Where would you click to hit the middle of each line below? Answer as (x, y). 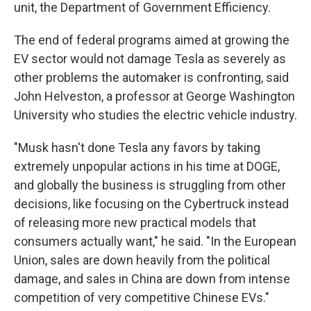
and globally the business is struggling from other (150, 185)
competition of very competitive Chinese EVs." (142, 297)
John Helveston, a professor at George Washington (154, 96)
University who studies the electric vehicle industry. (155, 115)
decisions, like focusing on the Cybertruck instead (151, 204)
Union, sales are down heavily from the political (142, 260)
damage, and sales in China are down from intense (152, 279)
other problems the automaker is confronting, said (151, 77)
